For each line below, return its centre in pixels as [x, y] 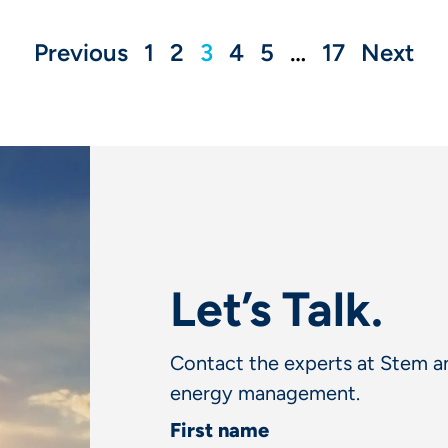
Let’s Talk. [277, 308]
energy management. [265, 392]
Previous [81, 52]
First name [220, 429]
